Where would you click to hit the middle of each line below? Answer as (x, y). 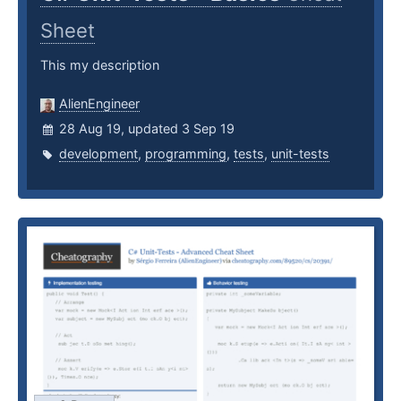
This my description (100, 65)
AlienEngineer (99, 104)
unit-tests (300, 154)
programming (186, 154)
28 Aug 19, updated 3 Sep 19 (147, 129)
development (98, 154)
